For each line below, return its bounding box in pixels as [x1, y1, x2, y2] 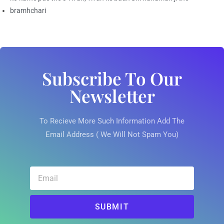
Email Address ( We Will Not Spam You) [45, 130, 178, 139]
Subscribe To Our [42, 66, 182, 90]
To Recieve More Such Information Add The [39, 116, 184, 126]
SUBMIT [94, 201, 129, 211]
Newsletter [69, 84, 155, 108]
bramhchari [10, 6, 46, 15]
